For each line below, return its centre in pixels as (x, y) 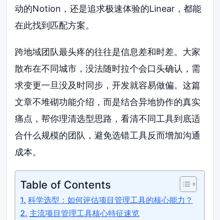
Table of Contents (66, 184)
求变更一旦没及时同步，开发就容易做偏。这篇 (108, 85)
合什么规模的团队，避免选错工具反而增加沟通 (108, 135)
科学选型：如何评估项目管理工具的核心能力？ (110, 200)
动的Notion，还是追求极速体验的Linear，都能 (108, 9)
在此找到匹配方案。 (55, 25)
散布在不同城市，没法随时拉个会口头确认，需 (108, 68)
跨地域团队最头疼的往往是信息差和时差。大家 (108, 52)
